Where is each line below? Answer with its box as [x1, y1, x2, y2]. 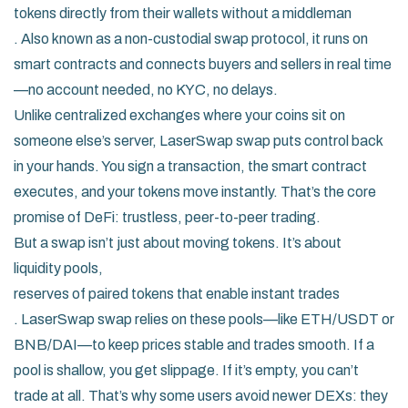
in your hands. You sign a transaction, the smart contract [14, 158, 367, 174]
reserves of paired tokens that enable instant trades [14, 286, 340, 301]
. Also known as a [14, 31, 125, 46]
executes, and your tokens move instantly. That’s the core [14, 184, 376, 199]
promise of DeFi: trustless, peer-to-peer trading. [14, 209, 321, 225]
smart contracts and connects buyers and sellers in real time [14, 56, 392, 72]
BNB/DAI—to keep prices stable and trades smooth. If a [14, 337, 374, 352]
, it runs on [305, 31, 368, 46]
